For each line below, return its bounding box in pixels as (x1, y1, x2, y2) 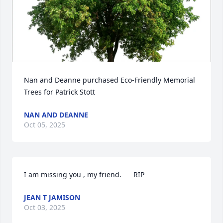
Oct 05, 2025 (24, 120, 65, 129)
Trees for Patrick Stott (24, 87, 95, 97)
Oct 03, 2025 (24, 203, 65, 212)
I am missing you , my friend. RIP (24, 170, 144, 179)
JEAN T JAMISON (24, 193, 80, 202)
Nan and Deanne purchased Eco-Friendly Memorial (24, 75, 195, 85)
